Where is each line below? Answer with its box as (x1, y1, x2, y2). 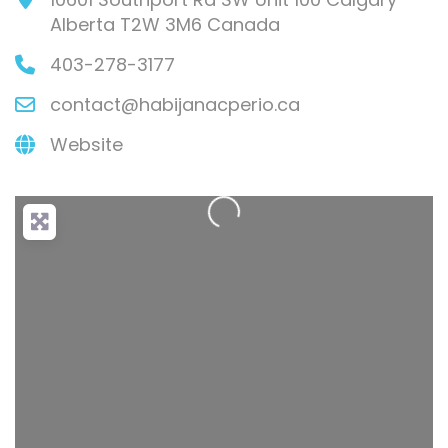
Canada (207, 12, 280, 37)
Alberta (50, 12, 115, 37)
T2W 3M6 (120, 12, 202, 37)
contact (50, 92, 121, 117)
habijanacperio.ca (139, 92, 300, 117)
